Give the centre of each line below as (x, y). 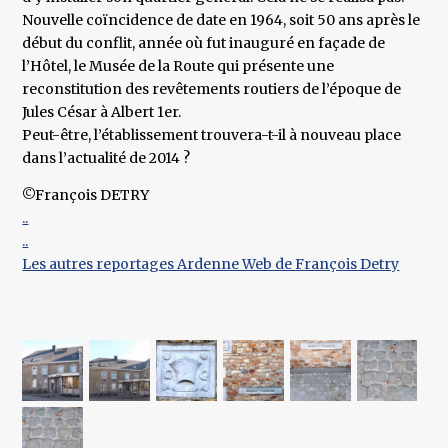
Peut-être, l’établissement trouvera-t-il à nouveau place (212, 135)
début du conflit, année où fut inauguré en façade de (204, 43)
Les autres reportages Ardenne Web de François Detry (211, 264)
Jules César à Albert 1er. (102, 112)
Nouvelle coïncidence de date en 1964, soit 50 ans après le (221, 20)
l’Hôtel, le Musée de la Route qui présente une (178, 66)
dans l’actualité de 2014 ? (106, 158)
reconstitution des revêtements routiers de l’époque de (212, 89)
